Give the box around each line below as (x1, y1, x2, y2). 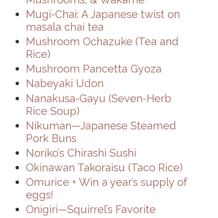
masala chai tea (25, 20, 104, 34)
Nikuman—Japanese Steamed (25, 119, 176, 132)
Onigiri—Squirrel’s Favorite (25, 202, 156, 216)
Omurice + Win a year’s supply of (25, 175, 187, 188)
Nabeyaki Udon (25, 77, 104, 90)
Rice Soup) (25, 104, 79, 117)
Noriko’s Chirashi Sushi (25, 146, 136, 159)
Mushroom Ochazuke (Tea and (25, 35, 179, 48)
